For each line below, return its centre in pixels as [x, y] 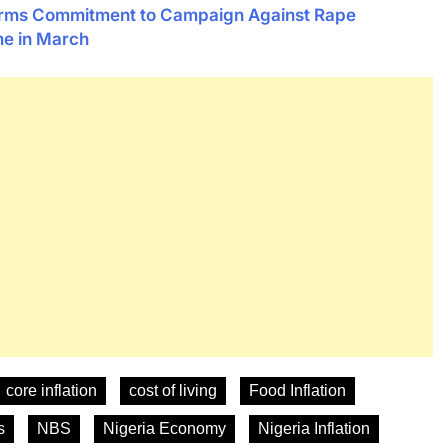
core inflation [51, 390]
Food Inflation [297, 390]
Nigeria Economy [164, 428]
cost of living [173, 390]
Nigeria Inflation [314, 428]
